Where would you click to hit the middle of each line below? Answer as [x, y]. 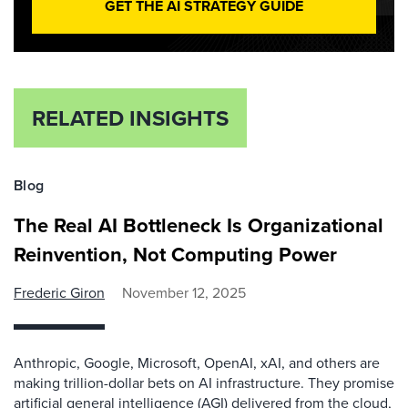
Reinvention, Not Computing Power [175, 255]
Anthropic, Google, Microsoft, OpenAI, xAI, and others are [197, 363]
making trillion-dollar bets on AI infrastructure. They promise [204, 383]
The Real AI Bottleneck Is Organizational [199, 225]
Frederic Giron [59, 293]
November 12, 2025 [184, 293]
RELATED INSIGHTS [130, 118]
